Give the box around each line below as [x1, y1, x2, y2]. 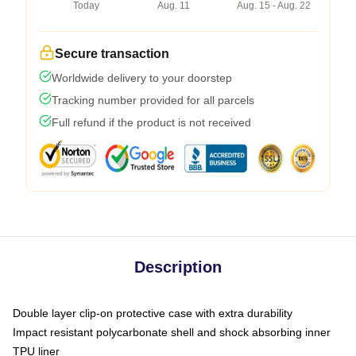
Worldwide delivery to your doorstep [52, 71, 232, 84]
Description [134, 257, 222, 276]
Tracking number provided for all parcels [52, 93, 254, 106]
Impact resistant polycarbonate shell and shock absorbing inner [13, 325, 331, 339]
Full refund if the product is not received [52, 115, 251, 129]
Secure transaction [55, 46, 169, 60]
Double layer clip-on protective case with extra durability [13, 306, 292, 319]
